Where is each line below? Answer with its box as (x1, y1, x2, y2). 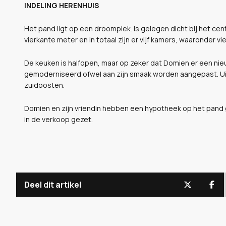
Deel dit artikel (24, 179, 81, 190)
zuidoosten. (24, 80, 65, 90)
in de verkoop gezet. (24, 114, 93, 124)
